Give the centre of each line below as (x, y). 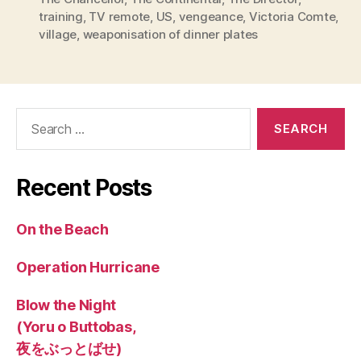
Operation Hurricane (88, 268)
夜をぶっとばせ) (69, 349)
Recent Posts (84, 188)
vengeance (211, 17)
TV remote (120, 17)
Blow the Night (66, 305)
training (61, 17)
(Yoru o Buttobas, (76, 327)
